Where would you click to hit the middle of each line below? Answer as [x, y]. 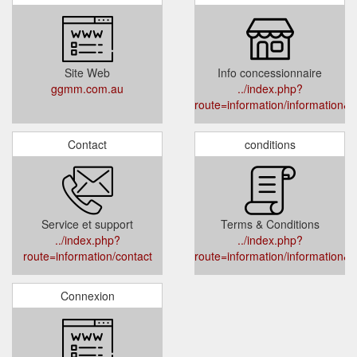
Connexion [87, 295]
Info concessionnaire [270, 72]
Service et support [87, 224]
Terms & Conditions [270, 224]
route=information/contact [87, 255]
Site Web [87, 72]
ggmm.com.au [87, 88]
